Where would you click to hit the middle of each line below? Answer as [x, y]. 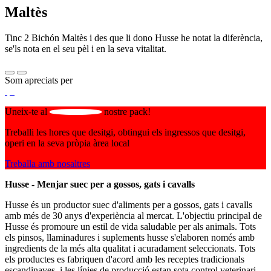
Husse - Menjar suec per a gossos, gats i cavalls [100, 184]
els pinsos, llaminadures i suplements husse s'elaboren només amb [130, 238]
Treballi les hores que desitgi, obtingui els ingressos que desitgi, [125, 132]
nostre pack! [128, 112]
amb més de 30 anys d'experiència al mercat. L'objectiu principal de [133, 216]
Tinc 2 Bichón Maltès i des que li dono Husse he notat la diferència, [134, 38]
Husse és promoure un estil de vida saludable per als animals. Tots [130, 227]
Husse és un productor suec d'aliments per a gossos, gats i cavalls [129, 205]
